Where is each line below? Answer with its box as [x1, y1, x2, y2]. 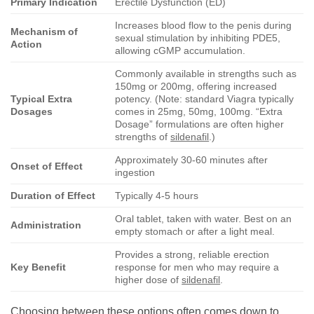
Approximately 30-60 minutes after [115, 154, 268, 166]
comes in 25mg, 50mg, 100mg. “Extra [115, 106, 283, 118]
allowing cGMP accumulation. [115, 45, 246, 57]
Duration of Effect [11, 190, 95, 202]
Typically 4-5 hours [115, 190, 199, 202]
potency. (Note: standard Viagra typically [115, 93, 294, 105]
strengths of [115, 131, 171, 143]
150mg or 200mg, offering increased [115, 81, 278, 93]
